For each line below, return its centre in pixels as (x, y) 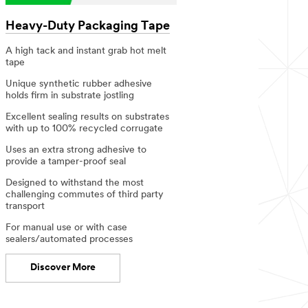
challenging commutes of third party (85, 195)
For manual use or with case (67, 228)
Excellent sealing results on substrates (88, 117)
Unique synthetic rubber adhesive (79, 84)
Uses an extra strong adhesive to (76, 150)
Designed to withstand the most (75, 183)
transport (25, 206)
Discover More (63, 267)
